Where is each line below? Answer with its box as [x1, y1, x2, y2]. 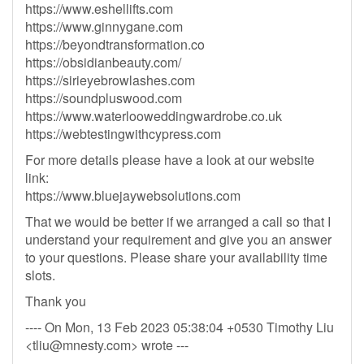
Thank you [25, 292, 86, 310]
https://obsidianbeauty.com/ [25, 53, 181, 71]
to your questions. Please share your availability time [25, 248, 327, 266]
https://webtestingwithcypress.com [25, 124, 221, 143]
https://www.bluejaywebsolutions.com [25, 186, 240, 205]
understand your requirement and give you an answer [25, 230, 331, 249]
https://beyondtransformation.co [25, 35, 205, 54]
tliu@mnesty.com [32, 336, 131, 354]
